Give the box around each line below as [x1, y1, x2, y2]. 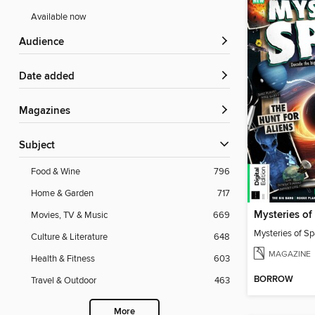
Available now [31, 11, 86, 23]
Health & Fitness [31, 253, 95, 265]
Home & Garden [31, 188, 94, 200]
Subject [25, 139, 55, 153]
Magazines [28, 105, 70, 118]
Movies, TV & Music [31, 210, 108, 221]
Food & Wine [31, 166, 80, 178]
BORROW [254, 274, 293, 286]
